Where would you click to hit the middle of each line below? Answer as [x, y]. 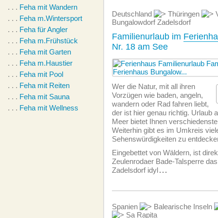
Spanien [126, 207]
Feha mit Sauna [45, 97]
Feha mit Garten [45, 52]
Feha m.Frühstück [49, 41]
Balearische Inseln [183, 207]
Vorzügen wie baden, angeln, [157, 95]
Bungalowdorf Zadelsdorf [151, 22]
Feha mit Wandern [48, 7]
